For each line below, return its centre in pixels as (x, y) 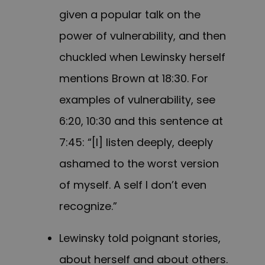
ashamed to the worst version (139, 164)
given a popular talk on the (130, 15)
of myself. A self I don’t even (133, 185)
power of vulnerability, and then (143, 36)
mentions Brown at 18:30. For (134, 79)
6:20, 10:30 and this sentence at (141, 121)
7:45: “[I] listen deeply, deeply (136, 143)
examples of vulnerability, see (137, 100)
